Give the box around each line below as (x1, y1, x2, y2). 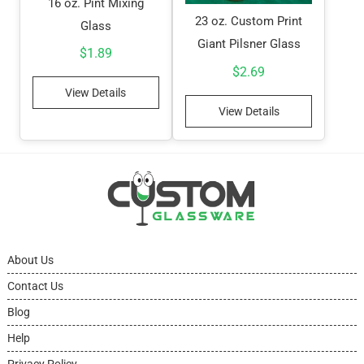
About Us (6, 253, 54, 266)
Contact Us (6, 279, 63, 292)
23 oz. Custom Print (195, 14, 302, 29)
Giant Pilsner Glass (197, 37, 301, 52)
